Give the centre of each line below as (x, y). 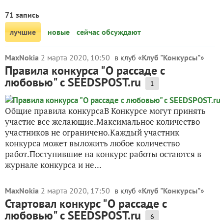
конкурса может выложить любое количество (92, 143)
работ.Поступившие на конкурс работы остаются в (103, 154)
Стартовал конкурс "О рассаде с (86, 204)
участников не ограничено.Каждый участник (92, 132)
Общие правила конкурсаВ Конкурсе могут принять (105, 111)
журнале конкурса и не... (53, 165)
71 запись (22, 15)
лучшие (23, 32)
